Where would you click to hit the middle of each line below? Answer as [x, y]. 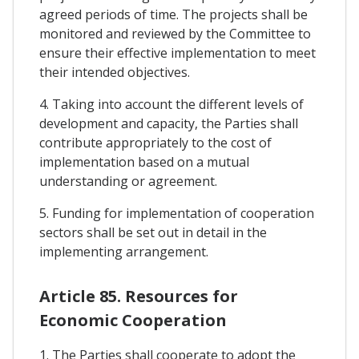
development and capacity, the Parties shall [169, 123]
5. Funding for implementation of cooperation [177, 213]
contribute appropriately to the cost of [155, 142]
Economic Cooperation [133, 320]
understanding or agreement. [128, 181]
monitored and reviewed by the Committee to [175, 33]
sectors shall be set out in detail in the [153, 232]
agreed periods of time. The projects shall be [173, 14]
